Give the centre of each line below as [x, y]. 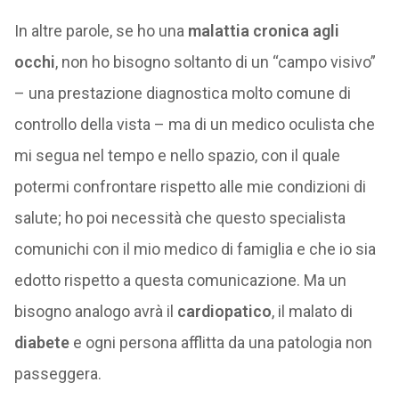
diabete [41, 342]
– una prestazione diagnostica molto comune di [182, 93]
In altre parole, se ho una [101, 31]
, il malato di [312, 311]
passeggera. [57, 374]
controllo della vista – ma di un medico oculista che [194, 124]
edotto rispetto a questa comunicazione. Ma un [180, 280]
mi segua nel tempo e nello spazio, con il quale [177, 155]
